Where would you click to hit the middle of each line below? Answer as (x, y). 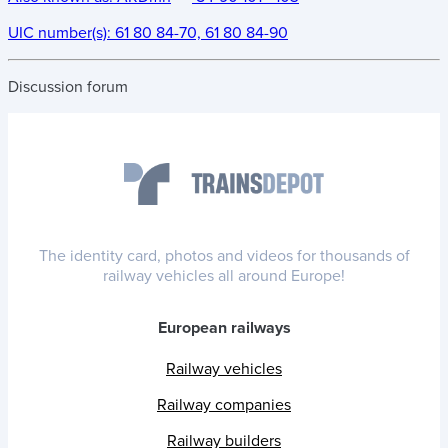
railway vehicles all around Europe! (224, 276)
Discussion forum (68, 86)
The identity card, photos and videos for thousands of (224, 256)
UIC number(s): (61, 32)
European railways (224, 328)
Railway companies (224, 405)
